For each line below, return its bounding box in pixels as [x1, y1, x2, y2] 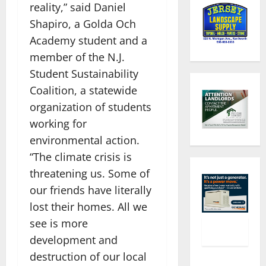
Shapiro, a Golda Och [30, 16, 136, 31]
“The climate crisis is [30, 149, 132, 164]
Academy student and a [30, 33, 147, 47]
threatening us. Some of [30, 166, 150, 180]
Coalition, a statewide [30, 83, 137, 97]
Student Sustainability [30, 66, 138, 81]
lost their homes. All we [30, 199, 147, 214]
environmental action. [30, 132, 140, 147]
